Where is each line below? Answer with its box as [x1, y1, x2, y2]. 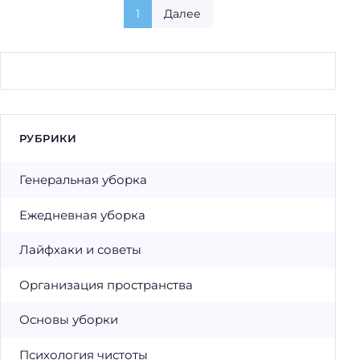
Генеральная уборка [18, 172, 147, 188]
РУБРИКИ [18, 133, 76, 145]
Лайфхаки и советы [18, 242, 141, 258]
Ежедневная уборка [18, 207, 145, 223]
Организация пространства [18, 276, 193, 292]
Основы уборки [18, 312, 118, 328]
